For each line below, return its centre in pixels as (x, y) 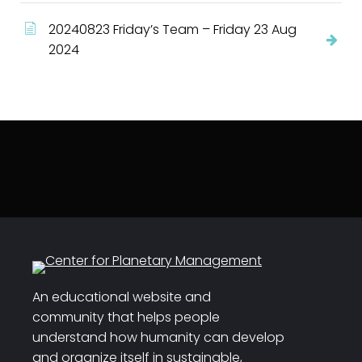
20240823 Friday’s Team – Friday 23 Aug (173, 30)
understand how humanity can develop (158, 338)
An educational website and (122, 297)
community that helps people (126, 318)
